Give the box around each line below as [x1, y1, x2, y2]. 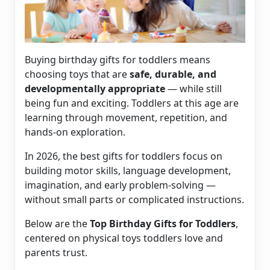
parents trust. [25, 246, 87, 260]
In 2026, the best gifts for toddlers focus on [25, 149, 222, 163]
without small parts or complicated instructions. [25, 193, 244, 207]
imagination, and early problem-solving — [25, 178, 216, 192]
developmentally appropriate [25, 82, 168, 96]
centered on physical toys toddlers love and [25, 231, 223, 245]
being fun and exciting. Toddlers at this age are [25, 96, 239, 110]
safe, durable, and [130, 67, 216, 81]
